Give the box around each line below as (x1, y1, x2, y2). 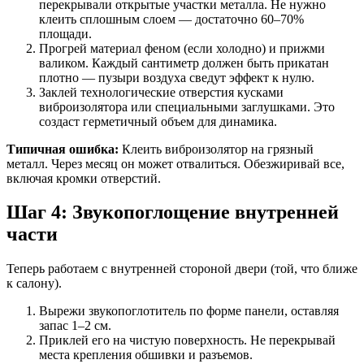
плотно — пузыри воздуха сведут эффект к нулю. (39, 70, 314, 84)
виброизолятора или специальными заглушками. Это (39, 99, 335, 114)
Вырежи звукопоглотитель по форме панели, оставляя (39, 304, 339, 318)
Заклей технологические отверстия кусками (39, 84, 284, 99)
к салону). (6, 276, 62, 291)
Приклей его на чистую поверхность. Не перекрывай (39, 333, 336, 348)
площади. (39, 26, 92, 41)
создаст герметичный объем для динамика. (39, 114, 277, 128)
